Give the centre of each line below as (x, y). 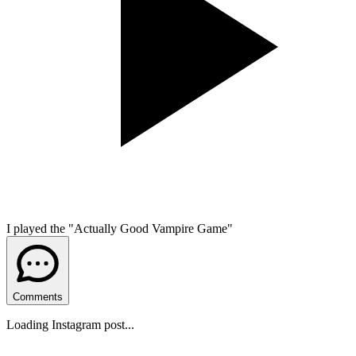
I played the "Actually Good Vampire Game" (120, 228)
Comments (38, 296)
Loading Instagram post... (70, 324)
